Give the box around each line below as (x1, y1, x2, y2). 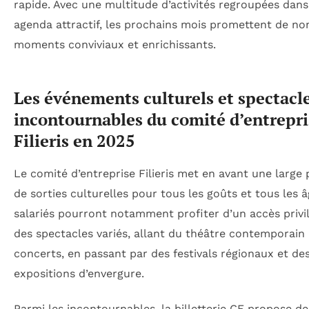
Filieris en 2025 (14, 130, 135, 152)
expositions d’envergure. (14, 266, 144, 280)
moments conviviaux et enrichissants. (14, 38, 216, 52)
